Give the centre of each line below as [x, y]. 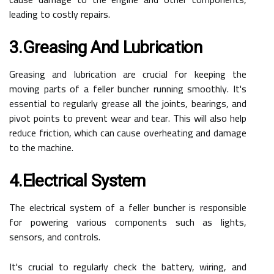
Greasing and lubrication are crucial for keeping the [128, 74]
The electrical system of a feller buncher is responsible [128, 207]
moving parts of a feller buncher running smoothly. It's [128, 88]
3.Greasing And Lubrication [106, 47]
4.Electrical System [77, 180]
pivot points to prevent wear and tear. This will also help [128, 118]
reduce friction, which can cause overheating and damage [128, 132]
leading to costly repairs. [60, 14]
